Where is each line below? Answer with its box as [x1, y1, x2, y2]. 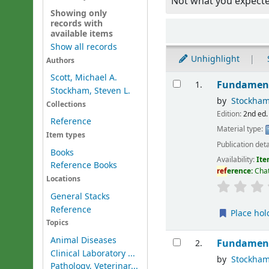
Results [165, 71, 201, 85]
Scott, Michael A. [50, 71, 117, 85]
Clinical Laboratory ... [50, 247, 135, 260]
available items [50, 28, 113, 41]
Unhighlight [189, 53, 240, 66]
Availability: [217, 154, 257, 165]
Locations [46, 174, 80, 185]
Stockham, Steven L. [50, 85, 130, 98]
